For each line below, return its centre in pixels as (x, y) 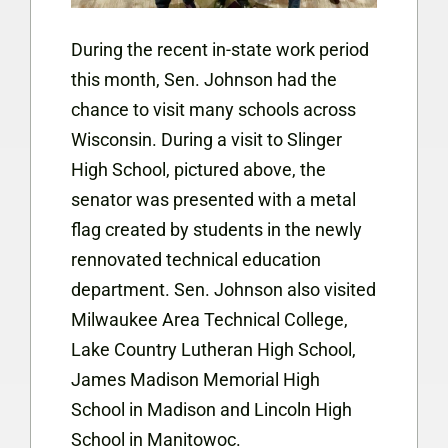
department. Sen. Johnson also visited (223, 289)
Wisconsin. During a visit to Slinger (206, 139)
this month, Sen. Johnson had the (204, 79)
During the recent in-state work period (220, 49)
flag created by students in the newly (216, 229)
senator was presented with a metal (213, 199)
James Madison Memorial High (195, 379)
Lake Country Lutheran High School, (213, 349)
